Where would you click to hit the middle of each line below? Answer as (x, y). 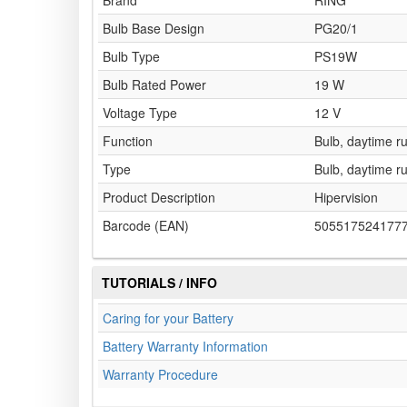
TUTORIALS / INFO (159, 283)
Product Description (159, 198)
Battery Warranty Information (185, 347)
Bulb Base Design (154, 29)
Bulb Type (131, 57)
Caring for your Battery (168, 318)
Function (128, 141)
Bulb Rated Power (154, 85)
